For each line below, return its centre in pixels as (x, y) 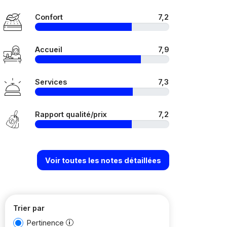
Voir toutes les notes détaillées (103, 160)
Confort (49, 17)
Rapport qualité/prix (71, 114)
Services (51, 82)
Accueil (49, 49)
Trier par (29, 208)
